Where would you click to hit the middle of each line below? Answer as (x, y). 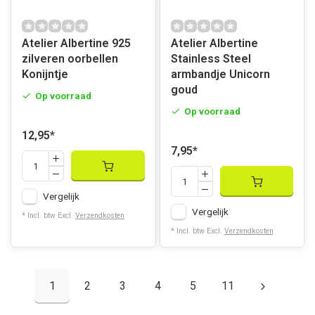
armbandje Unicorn (220, 74)
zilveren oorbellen (70, 59)
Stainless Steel (211, 59)
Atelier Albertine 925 (76, 43)
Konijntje (45, 74)
